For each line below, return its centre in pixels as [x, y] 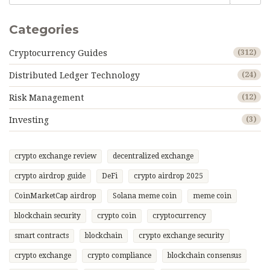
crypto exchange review [55, 156]
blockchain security [48, 216]
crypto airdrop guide [50, 176]
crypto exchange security [181, 236]
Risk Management [46, 98]
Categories [44, 30]
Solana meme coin [145, 196]
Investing [29, 120]
